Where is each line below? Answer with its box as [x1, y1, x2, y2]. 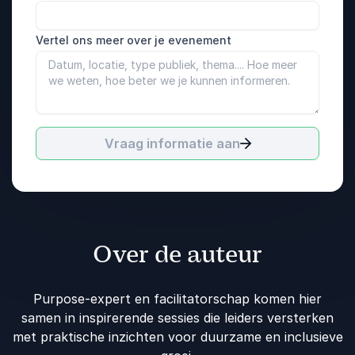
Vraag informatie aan [104, 135, 240, 151]
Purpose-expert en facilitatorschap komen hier [33, 290, 322, 307]
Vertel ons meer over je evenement [36, 32, 231, 47]
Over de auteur [93, 239, 262, 269]
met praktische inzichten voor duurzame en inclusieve [12, 328, 343, 345]
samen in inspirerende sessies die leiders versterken [21, 309, 334, 326]
